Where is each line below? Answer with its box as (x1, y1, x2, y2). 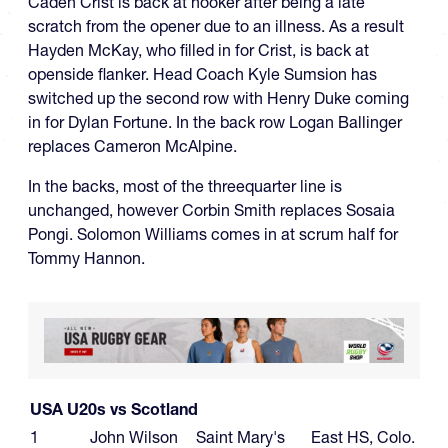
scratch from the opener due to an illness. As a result (28, 16, 404, 37)
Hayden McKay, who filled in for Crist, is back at (28, 40, 369, 61)
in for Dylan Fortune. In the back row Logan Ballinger (28, 112, 402, 133)
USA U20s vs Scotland (30, 398, 198, 419)
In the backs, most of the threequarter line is (28, 176, 342, 197)
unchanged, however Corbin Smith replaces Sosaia (28, 200, 395, 221)
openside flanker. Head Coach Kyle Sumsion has (28, 64, 377, 85)
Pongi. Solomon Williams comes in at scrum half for (28, 224, 398, 245)
